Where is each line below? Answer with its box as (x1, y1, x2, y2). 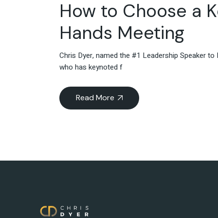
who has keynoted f (59, 62, 123, 73)
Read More (76, 92, 114, 103)
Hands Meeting (59, 21, 184, 45)
